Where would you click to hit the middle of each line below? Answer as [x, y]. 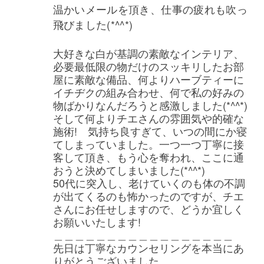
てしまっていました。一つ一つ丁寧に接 [148, 143]
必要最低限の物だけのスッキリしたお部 [148, 66]
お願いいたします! [97, 221]
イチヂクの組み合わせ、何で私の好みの [148, 92]
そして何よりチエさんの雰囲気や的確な [148, 118]
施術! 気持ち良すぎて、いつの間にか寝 [150, 131]
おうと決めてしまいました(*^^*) [129, 169]
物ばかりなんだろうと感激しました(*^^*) [150, 105]
